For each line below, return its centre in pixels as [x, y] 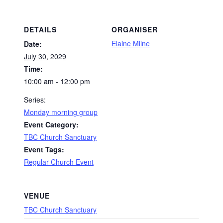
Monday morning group [61, 112]
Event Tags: [44, 150]
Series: [35, 100]
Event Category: [51, 125]
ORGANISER [135, 30]
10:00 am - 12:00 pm [57, 81]
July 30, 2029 [45, 56]
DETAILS [40, 30]
